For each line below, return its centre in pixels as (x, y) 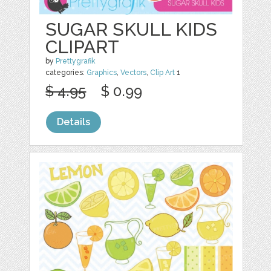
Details (74, 122)
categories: (66, 73)
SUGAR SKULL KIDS (132, 30)
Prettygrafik (76, 61)
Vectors (134, 73)
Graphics (102, 73)
